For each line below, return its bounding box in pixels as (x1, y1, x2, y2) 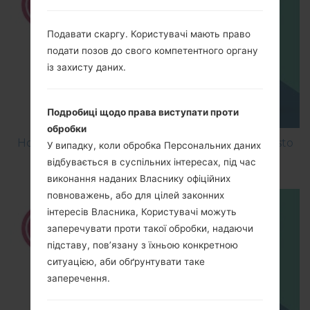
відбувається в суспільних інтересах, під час (47, 156, 256, 168)
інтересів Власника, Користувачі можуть (47, 206, 237, 218)
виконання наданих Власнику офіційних (47, 173, 230, 185)
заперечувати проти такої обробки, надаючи (47, 223, 253, 235)
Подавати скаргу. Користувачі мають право (47, 28, 250, 40)
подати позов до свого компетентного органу (47, 45, 258, 57)
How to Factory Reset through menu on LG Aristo (17, 136, 293, 150)
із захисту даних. (47, 62, 126, 73)
